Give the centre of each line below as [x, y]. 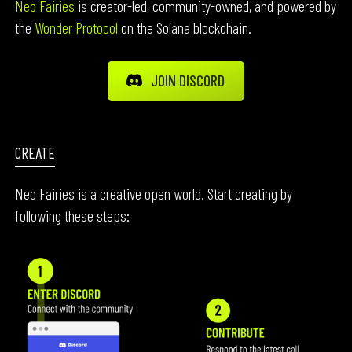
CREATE [35, 152]
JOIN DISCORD [188, 80]
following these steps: [73, 215]
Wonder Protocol [77, 27]
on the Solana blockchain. [185, 27]
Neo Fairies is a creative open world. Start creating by [154, 193]
